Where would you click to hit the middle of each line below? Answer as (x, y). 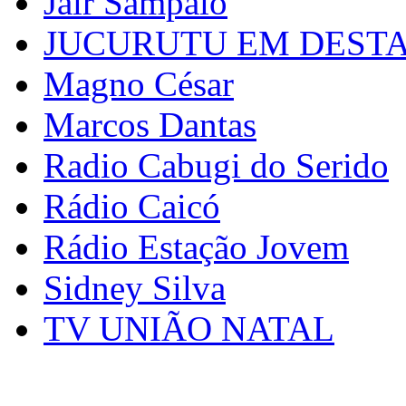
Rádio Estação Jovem (196, 247)
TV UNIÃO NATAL (189, 329)
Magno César (139, 84)
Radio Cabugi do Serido (216, 166)
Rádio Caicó (132, 207)
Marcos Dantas (150, 125)
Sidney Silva (135, 288)
